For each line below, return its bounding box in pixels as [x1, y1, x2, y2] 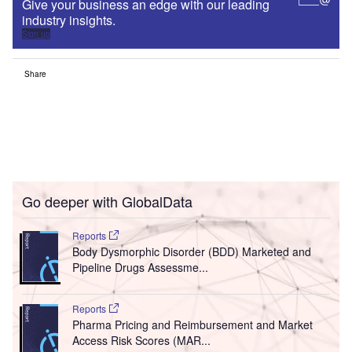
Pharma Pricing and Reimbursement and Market [71, 317, 313, 333]
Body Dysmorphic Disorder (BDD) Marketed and [71, 244, 311, 260]
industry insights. [22, 11, 119, 30]
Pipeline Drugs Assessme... [71, 259, 208, 276]
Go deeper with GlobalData [22, 191, 192, 212]
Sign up [22, 28, 50, 40]
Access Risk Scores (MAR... [71, 332, 211, 349]
